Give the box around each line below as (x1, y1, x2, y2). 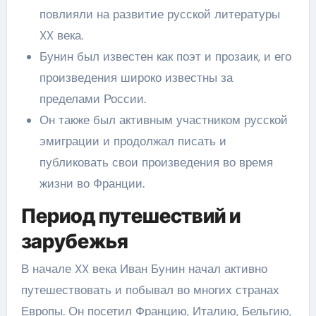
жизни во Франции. (39, 175, 145, 191)
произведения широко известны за (39, 69, 233, 85)
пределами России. (39, 90, 146, 107)
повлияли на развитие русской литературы (39, 6, 280, 22)
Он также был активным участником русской (39, 111, 288, 128)
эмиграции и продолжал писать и (39, 133, 226, 149)
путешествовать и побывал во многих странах (20, 282, 279, 298)
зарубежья (20, 229, 128, 253)
